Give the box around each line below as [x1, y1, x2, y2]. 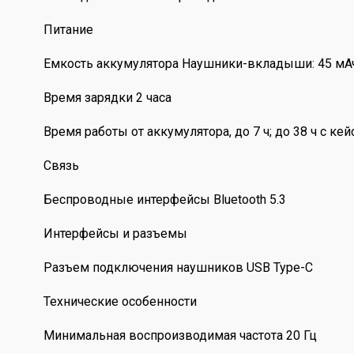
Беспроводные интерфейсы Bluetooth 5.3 [43, 192, 286, 208]
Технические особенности [43, 294, 197, 310]
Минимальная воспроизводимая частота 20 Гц [43, 328, 317, 344]
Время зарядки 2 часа [43, 90, 171, 106]
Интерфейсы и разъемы [43, 226, 187, 242]
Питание [43, 22, 93, 38]
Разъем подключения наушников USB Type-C [43, 260, 313, 276]
